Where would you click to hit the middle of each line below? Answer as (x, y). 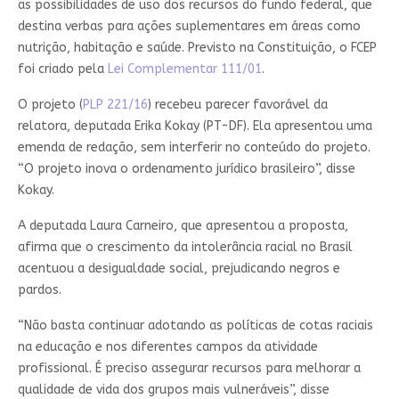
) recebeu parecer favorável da (237, 104)
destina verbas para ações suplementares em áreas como (189, 26)
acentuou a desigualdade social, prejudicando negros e (179, 268)
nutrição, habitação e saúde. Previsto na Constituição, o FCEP (197, 47)
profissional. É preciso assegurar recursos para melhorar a (189, 368)
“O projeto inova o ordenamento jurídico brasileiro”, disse (186, 168)
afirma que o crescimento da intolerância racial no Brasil (185, 247)
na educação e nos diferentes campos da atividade (167, 346)
